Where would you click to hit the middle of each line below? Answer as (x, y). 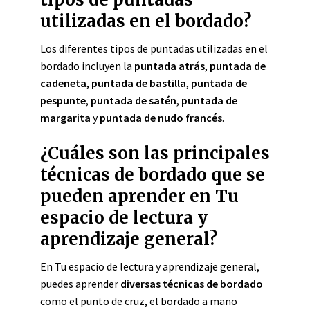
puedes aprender (80, 284)
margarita (65, 118)
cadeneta (63, 83)
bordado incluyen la (87, 66)
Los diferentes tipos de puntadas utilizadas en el (154, 48)
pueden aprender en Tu (139, 196)
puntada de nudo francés (161, 118)
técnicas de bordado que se (153, 175)
